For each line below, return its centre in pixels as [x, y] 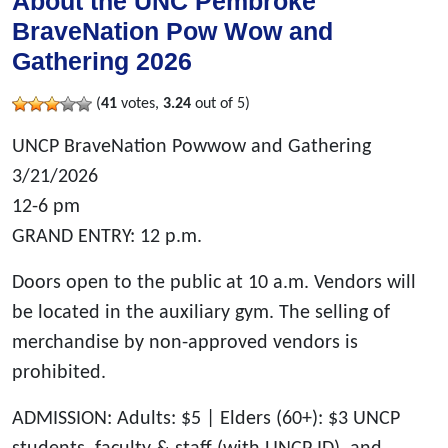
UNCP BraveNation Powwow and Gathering [191, 146]
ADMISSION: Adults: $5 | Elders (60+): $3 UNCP [206, 418]
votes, [140, 103]
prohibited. [59, 372]
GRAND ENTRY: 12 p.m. [107, 236]
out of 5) [220, 103]
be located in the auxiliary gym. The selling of [201, 312]
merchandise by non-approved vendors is [185, 342]
